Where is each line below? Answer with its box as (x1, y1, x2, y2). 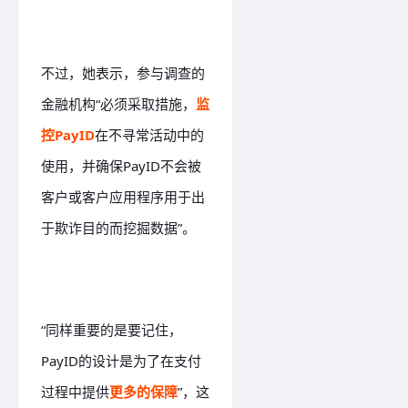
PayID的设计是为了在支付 (41, 351, 201, 370)
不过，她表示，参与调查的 (41, 63, 205, 82)
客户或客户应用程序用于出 (41, 187, 205, 206)
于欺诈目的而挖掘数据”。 (41, 218, 199, 237)
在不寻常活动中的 (95, 125, 204, 144)
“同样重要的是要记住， (41, 320, 182, 339)
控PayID (41, 125, 95, 144)
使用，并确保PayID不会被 (41, 156, 201, 175)
